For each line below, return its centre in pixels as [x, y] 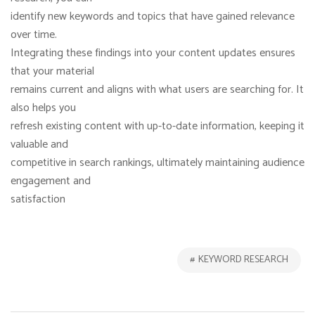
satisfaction [38, 199]
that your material [52, 71]
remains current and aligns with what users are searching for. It [157, 90]
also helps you [43, 108]
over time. [34, 35]
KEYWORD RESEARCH [243, 260]
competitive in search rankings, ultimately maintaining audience [157, 163]
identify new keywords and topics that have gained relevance [153, 17]
